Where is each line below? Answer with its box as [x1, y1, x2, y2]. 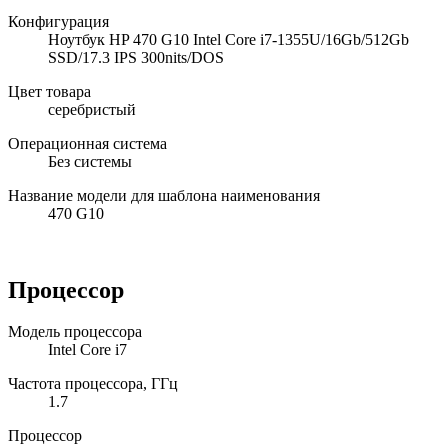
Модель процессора [8, 323, 142, 341]
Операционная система [8, 134, 167, 152]
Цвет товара [8, 82, 91, 100]
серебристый [48, 100, 136, 118]
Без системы [48, 152, 132, 170]
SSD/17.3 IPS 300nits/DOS [48, 48, 224, 66]
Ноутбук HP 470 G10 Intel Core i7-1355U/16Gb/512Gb [48, 30, 409, 48]
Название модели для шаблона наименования [8, 186, 320, 204]
